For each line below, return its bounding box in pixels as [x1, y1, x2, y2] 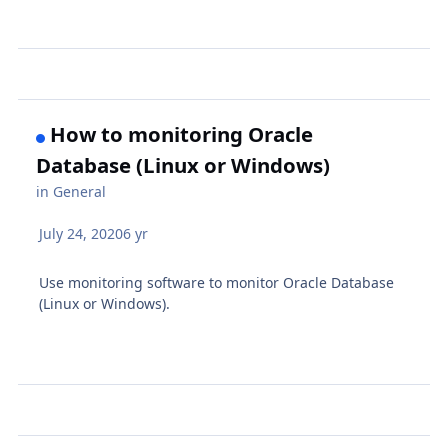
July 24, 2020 [39, 223, 124, 243]
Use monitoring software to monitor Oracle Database [39, 272, 395, 292]
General [53, 181, 107, 201]
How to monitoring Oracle [50, 119, 314, 148]
